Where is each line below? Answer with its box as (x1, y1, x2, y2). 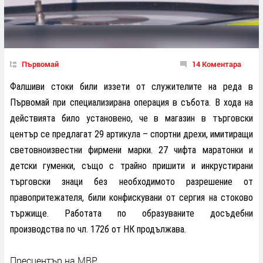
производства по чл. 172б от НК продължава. (10, 223, 186, 235)
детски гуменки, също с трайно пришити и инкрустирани (10, 160, 253, 171)
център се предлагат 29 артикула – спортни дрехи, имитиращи (10, 128, 253, 140)
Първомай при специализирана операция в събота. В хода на (10, 96, 253, 108)
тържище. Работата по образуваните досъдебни (10, 207, 253, 219)
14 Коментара (192, 58, 241, 69)
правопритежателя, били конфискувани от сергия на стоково (10, 191, 253, 203)
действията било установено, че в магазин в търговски (10, 112, 253, 124)
